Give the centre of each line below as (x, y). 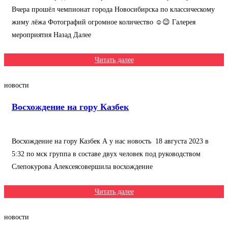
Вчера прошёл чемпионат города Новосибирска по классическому (113, 9)
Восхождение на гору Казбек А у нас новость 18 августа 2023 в (110, 141)
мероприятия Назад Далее (51, 35)
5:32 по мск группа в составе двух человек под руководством (106, 154)
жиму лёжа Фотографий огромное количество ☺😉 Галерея (104, 22)
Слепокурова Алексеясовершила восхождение (82, 167)
